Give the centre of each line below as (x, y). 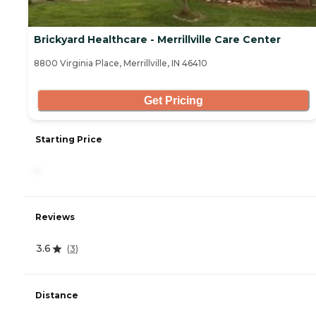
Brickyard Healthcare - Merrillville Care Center (157, 40)
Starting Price (69, 140)
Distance (57, 295)
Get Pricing (173, 100)
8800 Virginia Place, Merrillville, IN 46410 (121, 63)
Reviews (55, 217)
